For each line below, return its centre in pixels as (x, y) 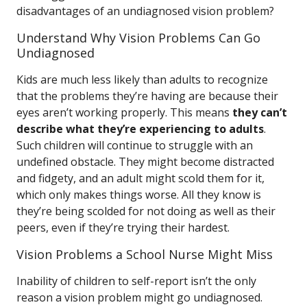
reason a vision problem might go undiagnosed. (139, 297)
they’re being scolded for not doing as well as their (146, 211)
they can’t (260, 112)
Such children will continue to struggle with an (135, 145)
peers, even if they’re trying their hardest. (123, 228)
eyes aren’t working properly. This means (124, 112)
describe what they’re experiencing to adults (140, 129)
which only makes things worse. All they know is (139, 195)
